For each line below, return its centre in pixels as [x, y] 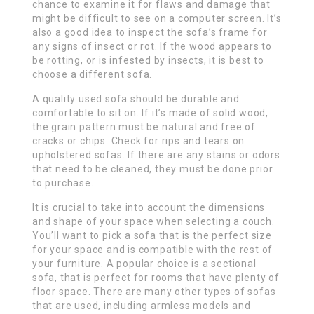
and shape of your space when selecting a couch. [153, 221]
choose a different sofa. [93, 74]
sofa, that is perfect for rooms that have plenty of [156, 277]
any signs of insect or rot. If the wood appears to [152, 46]
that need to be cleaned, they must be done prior [153, 169]
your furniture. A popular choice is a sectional [144, 263]
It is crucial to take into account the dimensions [149, 207]
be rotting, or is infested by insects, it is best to [148, 60]
